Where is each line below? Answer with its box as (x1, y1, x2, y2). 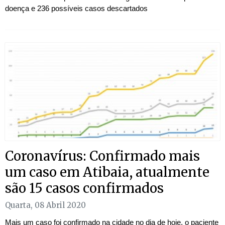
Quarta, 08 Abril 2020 (5, 200, 86, 210)
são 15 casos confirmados (5, 179, 164, 196)
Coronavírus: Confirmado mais (5, 147, 200, 164)
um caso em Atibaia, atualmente (5, 163, 209, 180)
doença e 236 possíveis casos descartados (5, 4, 148, 13)
